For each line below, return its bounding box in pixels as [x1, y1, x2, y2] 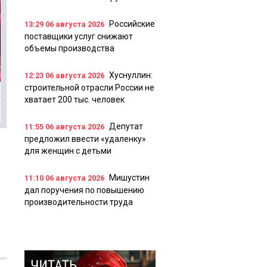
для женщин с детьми [24, 146, 111, 156]
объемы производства [24, 44, 114, 54]
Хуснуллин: [109, 70, 153, 80]
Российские [109, 19, 155, 29]
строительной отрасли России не [24, 83, 154, 93]
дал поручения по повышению [24, 185, 144, 195]
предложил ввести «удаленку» [24, 134, 146, 144]
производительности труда [24, 197, 133, 207]
